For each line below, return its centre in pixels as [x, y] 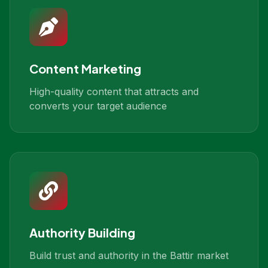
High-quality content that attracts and [114, 92]
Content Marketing [85, 68]
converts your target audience [98, 106]
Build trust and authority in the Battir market [129, 255]
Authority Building [82, 232]
